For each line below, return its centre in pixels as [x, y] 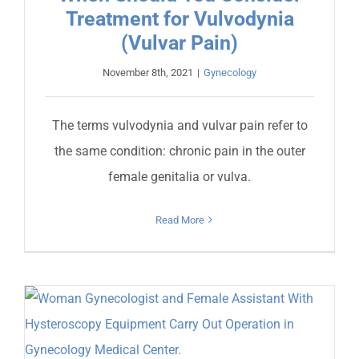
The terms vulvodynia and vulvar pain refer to [179, 125]
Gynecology [230, 72]
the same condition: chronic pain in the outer [179, 151]
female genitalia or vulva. [179, 176]
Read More [179, 220]
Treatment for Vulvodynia [179, 18]
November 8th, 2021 [148, 72]
